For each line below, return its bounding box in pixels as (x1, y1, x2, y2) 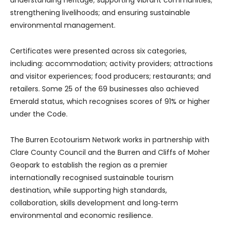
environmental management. (10, 20, 116, 31)
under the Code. (10, 109, 68, 120)
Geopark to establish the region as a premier (10, 160, 167, 171)
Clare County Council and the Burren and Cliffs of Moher (10, 147, 210, 158)
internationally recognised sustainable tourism (10, 173, 174, 183)
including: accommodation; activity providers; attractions (10, 59, 213, 69)
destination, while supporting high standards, (10, 185, 167, 196)
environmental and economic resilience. (10, 210, 153, 221)
